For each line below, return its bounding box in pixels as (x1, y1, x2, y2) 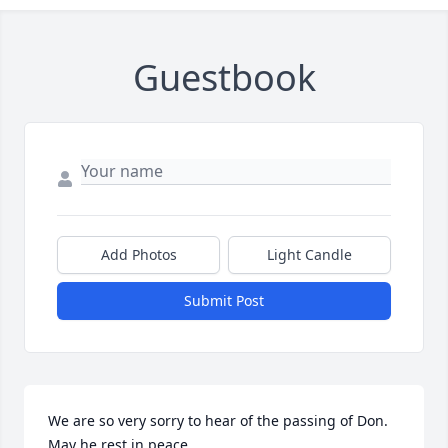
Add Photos (100, 245, 177, 264)
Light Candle (267, 245, 352, 264)
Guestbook (132, 53, 316, 102)
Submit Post (184, 291, 264, 310)
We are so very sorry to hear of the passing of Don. (48, 411, 388, 430)
